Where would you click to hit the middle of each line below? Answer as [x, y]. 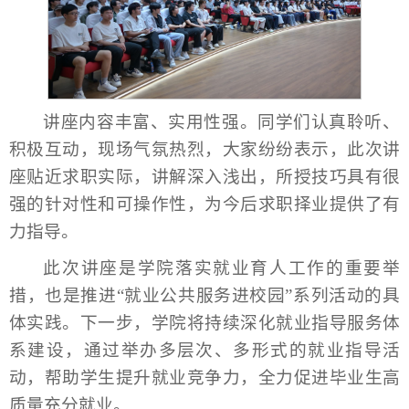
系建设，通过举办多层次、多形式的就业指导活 [204, 351]
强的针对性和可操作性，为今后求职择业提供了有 [204, 204]
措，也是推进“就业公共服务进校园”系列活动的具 [204, 296]
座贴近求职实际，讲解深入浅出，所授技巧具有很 [204, 177]
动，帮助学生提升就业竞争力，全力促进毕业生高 [204, 378]
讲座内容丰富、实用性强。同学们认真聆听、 [221, 122]
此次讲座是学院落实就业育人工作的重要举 [221, 268]
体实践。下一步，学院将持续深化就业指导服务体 [204, 323]
